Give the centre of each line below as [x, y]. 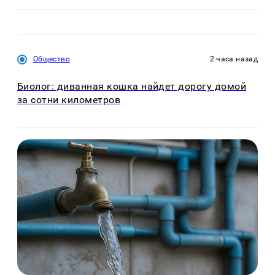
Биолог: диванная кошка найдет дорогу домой [132, 87]
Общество [52, 59]
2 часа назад [234, 59]
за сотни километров [69, 100]
